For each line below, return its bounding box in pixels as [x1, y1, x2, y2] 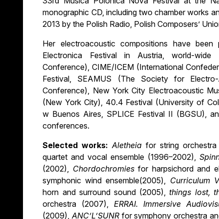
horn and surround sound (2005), [43, 187, 170, 197]
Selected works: [43, 140, 112, 151]
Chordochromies [72, 164, 138, 174]
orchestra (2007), [43, 199, 114, 209]
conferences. [43, 121, 90, 131]
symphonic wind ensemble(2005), [43, 175, 170, 186]
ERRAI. [114, 199, 144, 209]
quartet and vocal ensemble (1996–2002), [43, 152, 199, 162]
